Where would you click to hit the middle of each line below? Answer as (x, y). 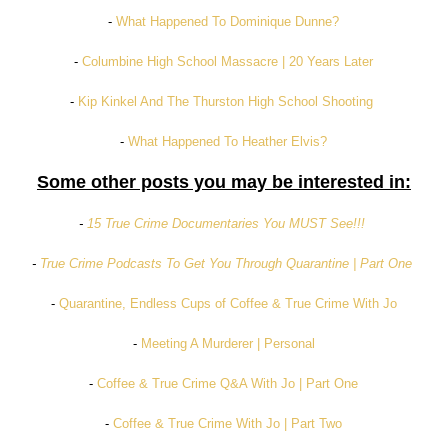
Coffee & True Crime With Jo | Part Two (228, 424)
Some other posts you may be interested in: (223, 182)
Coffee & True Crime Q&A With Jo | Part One (228, 384)
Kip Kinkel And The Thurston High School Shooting (226, 102)
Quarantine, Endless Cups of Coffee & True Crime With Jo (227, 304)
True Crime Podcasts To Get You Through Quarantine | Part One (225, 264)
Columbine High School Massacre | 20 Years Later (228, 62)
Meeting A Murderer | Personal (227, 344)
